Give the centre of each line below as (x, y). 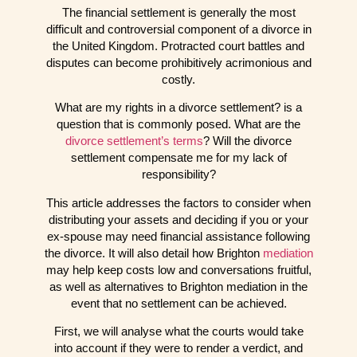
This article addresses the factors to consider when (178, 202)
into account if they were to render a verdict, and (178, 348)
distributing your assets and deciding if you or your (178, 219)
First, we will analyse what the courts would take (178, 331)
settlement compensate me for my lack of (178, 158)
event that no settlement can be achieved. (178, 303)
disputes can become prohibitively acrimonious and (178, 62)
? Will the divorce (247, 141)
